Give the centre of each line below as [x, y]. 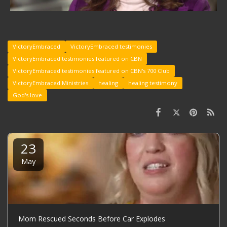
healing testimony [153, 83]
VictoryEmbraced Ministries [50, 83]
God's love [27, 95]
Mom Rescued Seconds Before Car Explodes [92, 218]
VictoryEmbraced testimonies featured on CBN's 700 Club [91, 70]
